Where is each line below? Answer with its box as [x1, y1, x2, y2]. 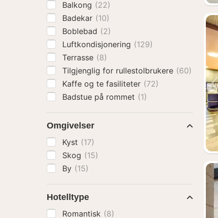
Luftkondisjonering [62, 39, 133, 49]
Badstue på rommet [62, 92, 137, 102]
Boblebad [62, 26, 100, 36]
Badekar [62, 13, 95, 23]
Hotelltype [47, 192, 89, 202]
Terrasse [62, 53, 96, 62]
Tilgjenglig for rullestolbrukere [62, 66, 176, 75]
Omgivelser [47, 121, 94, 130]
